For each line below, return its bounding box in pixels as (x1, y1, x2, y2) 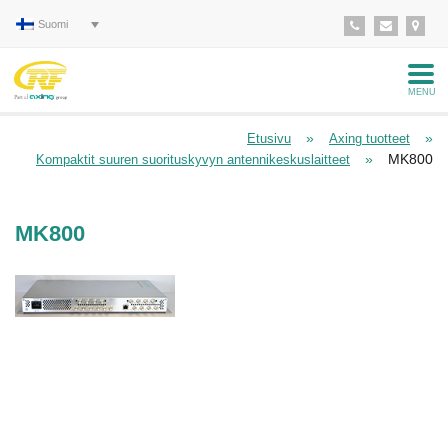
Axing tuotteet (329, 131, 410, 146)
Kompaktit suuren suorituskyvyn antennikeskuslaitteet (36, 152, 350, 167)
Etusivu (247, 131, 291, 146)
